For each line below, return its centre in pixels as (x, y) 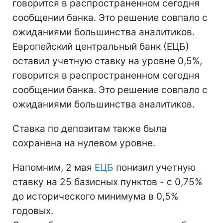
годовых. (33, 211)
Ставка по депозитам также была (90, 129)
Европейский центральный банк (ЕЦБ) (101, 47)
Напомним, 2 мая (54, 167)
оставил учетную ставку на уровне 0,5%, (107, 61)
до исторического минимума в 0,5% (95, 196)
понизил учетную (155, 167)
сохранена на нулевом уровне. (84, 143)
